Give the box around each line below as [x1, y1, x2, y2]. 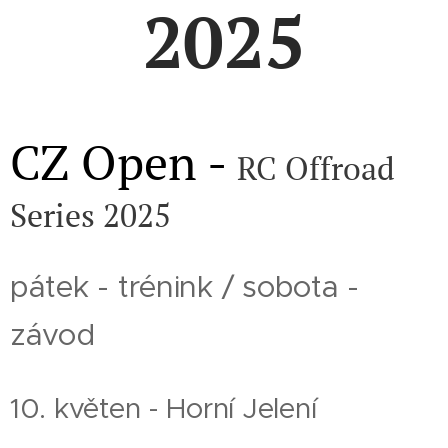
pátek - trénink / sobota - [10, 268, 359, 305]
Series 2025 [10, 194, 171, 236]
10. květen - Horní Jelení [10, 391, 317, 426]
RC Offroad [237, 147, 395, 189]
